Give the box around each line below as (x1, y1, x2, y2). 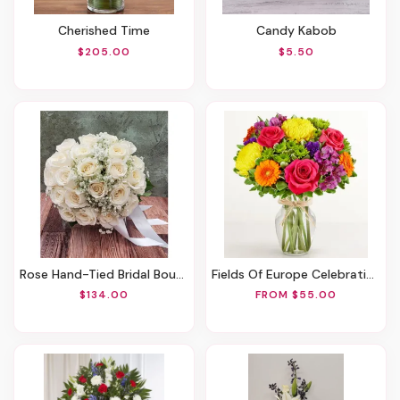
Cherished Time (67, 21, 150, 38)
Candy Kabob (264, 21, 337, 38)
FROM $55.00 (255, 287, 337, 303)
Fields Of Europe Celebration (218, 265, 366, 282)
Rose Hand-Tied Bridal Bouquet (27, 265, 176, 282)
